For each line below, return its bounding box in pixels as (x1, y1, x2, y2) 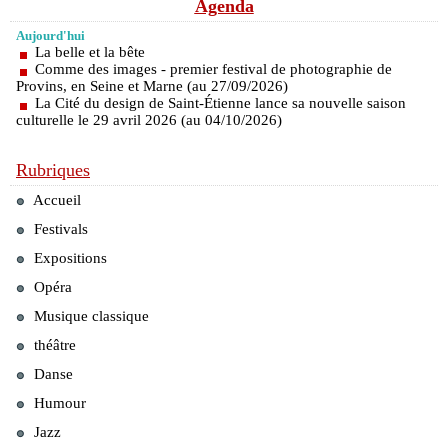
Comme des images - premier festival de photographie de (35, 61, 392, 77)
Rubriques (16, 160, 90, 180)
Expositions (30, 250, 107, 266)
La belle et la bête (35, 44, 145, 60)
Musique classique (30, 308, 149, 324)
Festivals (30, 221, 88, 237)
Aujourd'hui (16, 28, 85, 43)
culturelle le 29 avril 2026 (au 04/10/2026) (16, 112, 282, 128)
